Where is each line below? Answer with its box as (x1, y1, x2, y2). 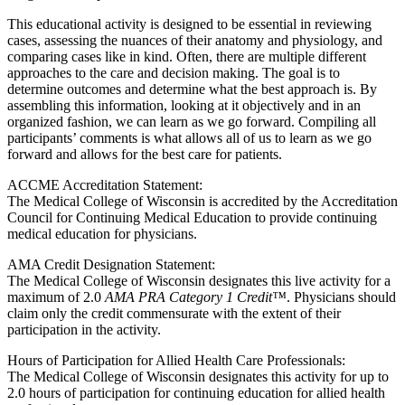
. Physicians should (287, 288, 396, 305)
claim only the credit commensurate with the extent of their (7, 305, 341, 321)
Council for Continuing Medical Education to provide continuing (7, 209, 377, 225)
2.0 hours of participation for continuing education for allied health (7, 384, 385, 400)
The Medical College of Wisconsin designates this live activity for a (7, 272, 391, 288)
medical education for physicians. (7, 225, 197, 241)
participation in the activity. (7, 321, 161, 337)
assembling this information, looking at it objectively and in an (7, 97, 361, 113)
